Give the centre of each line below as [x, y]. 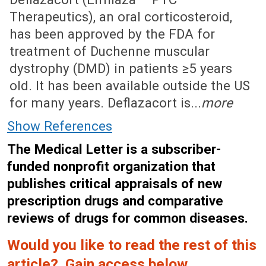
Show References [60, 126]
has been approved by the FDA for [112, 34]
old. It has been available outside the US [130, 85]
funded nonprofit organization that [111, 166]
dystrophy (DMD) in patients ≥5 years [121, 68]
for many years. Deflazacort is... [105, 103]
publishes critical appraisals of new [115, 183]
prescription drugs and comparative [115, 201]
